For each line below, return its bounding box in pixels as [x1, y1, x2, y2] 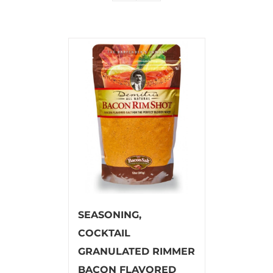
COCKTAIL [77, 227, 130, 239]
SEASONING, [77, 208, 141, 221]
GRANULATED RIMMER [77, 245, 195, 257]
